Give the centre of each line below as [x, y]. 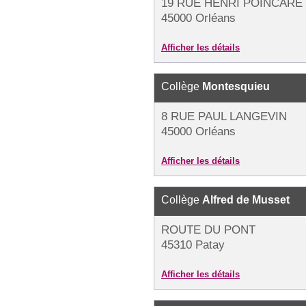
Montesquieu [236, 86]
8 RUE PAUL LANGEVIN [224, 116]
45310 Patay [193, 245]
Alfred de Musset [246, 200]
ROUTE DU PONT [208, 230]
